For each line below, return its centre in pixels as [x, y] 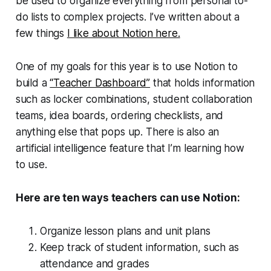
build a [33, 83]
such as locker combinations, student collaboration [134, 99]
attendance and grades [95, 263]
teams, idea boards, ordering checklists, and [119, 115]
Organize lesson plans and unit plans [125, 231]
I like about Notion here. [123, 33]
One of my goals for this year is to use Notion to [126, 66]
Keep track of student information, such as [139, 247]
